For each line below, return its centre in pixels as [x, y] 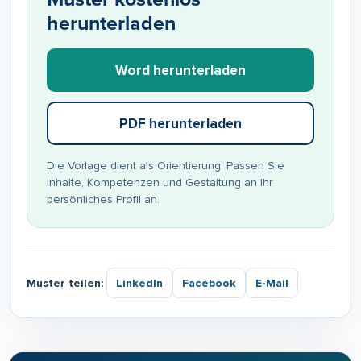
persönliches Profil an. [103, 200]
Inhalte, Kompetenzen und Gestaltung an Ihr [160, 183]
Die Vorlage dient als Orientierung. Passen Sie [166, 166]
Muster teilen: [65, 283]
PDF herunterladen [180, 123]
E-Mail [272, 283]
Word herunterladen [180, 70]
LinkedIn [139, 283]
